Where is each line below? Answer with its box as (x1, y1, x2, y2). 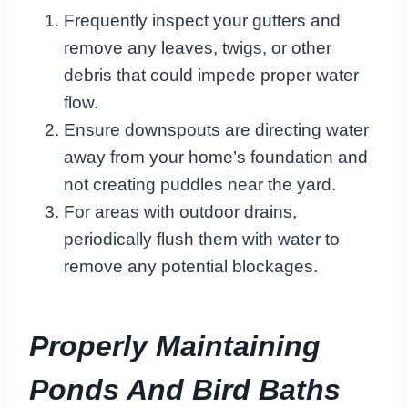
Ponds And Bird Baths (29, 372, 341, 406)
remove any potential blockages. (64, 256, 318, 276)
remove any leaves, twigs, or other (64, 37, 331, 57)
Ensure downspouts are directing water (64, 119, 369, 139)
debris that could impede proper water (64, 65, 359, 85)
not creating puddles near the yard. (64, 174, 336, 194)
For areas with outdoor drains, (64, 201, 297, 221)
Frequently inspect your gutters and (64, 10, 341, 30)
